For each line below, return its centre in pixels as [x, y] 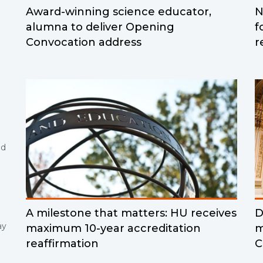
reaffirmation [62, 244]
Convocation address [84, 42]
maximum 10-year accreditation [113, 228]
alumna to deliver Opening [100, 27]
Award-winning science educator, [119, 11]
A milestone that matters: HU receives [131, 213]
